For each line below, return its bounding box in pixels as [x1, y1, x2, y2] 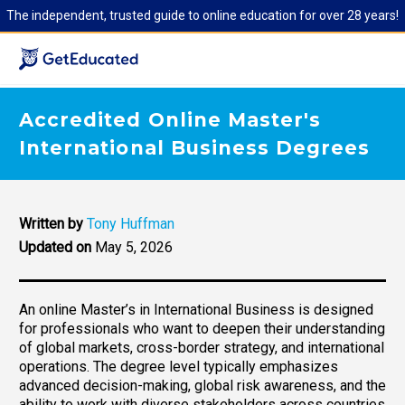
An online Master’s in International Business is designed [19, 300, 373, 318]
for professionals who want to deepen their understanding [19, 319, 385, 337]
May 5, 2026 [95, 238, 173, 256]
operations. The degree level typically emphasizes [19, 357, 338, 375]
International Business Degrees [19, 137, 371, 159]
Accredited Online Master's [19, 108, 322, 131]
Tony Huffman [87, 214, 174, 232]
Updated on [19, 238, 91, 256]
